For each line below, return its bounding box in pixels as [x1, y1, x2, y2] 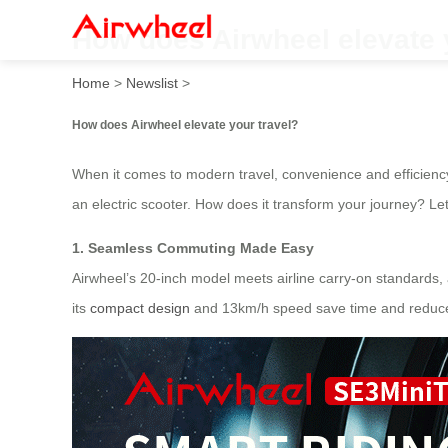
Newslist [126, 74, 178, 91]
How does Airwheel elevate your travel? [72, 117, 298, 131]
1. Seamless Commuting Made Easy [72, 240, 314, 257]
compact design [90, 300, 190, 317]
